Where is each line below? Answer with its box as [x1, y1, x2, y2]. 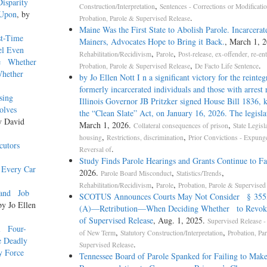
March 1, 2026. [79, 119, 133, 131]
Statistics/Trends [176, 169, 222, 178]
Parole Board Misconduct [100, 169, 172, 178]
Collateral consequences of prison [133, 121, 228, 131]
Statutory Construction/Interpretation [120, 228, 223, 238]
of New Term [79, 228, 116, 238]
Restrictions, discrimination [106, 133, 184, 142]
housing [79, 133, 102, 142]
